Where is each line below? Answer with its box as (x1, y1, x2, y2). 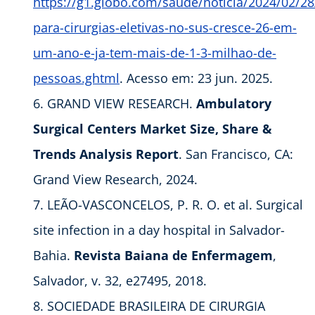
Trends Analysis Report (33, 146, 179, 163)
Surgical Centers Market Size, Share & (33, 120, 272, 138)
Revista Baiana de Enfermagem (74, 247, 273, 264)
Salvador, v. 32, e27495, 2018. (33, 272, 207, 290)
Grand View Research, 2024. (33, 171, 198, 188)
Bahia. (33, 247, 74, 264)
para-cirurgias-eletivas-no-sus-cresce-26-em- (33, 19, 297, 37)
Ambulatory (196, 95, 271, 112)
